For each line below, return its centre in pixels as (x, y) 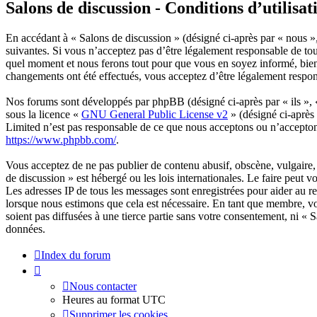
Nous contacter (103, 287)
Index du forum (76, 255)
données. (25, 229)
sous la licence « (44, 115)
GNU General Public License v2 (155, 115)
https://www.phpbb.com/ (61, 140)
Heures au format (102, 300)
